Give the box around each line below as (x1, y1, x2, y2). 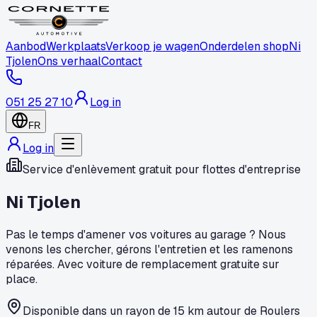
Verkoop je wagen (105, 39, 200, 54)
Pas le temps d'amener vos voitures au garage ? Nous (6, 226, 286, 242)
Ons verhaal (38, 54, 101, 69)
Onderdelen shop (200, 39, 289, 54)
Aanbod (6, 39, 46, 54)
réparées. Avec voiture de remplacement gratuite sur (6, 256, 279, 272)
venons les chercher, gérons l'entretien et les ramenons (6, 241, 293, 257)
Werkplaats (46, 39, 105, 54)
